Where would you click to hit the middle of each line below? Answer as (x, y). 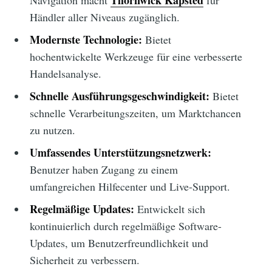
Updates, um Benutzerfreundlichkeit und (119, 243)
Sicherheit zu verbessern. (84, 260)
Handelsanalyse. (65, 74)
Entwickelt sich (169, 209)
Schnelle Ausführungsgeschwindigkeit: (119, 96)
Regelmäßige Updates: (82, 209)
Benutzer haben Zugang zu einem (104, 170)
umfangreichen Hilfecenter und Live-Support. (130, 187)
